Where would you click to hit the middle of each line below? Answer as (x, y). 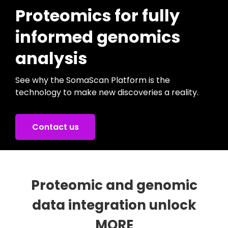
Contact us (55, 127)
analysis (51, 58)
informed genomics (98, 37)
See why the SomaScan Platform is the (93, 80)
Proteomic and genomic (114, 185)
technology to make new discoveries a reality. (107, 92)
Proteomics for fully (97, 16)
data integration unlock (114, 205)
